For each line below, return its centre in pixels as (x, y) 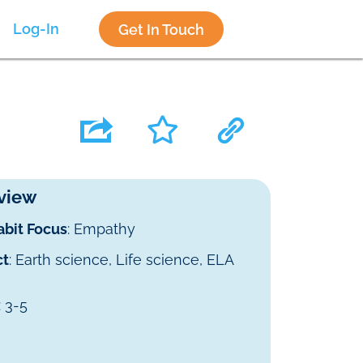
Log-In (36, 29)
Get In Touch (161, 29)
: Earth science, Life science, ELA (122, 260)
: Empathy (102, 229)
